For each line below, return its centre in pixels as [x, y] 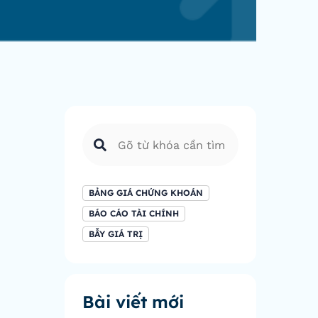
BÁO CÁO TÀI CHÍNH [134, 214]
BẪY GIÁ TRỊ [116, 234]
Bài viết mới [133, 302]
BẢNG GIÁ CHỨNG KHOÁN [146, 193]
